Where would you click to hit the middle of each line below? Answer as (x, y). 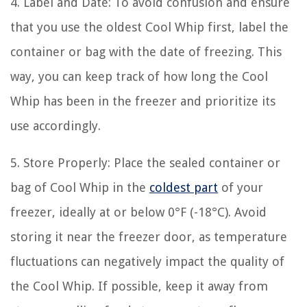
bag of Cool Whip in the (80, 187)
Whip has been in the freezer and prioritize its (143, 101)
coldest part (184, 187)
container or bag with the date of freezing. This (146, 51)
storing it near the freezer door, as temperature (149, 236)
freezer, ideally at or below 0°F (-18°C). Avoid (138, 212)
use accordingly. (56, 125)
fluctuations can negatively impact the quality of (147, 261)
